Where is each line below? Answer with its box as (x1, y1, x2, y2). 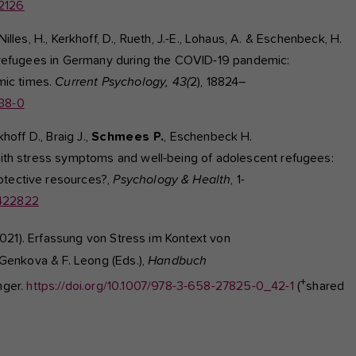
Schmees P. (91, 130, 164, 144)
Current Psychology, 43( (55, 75, 191, 89)
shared (306, 280, 345, 293)
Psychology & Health (113, 173, 231, 187)
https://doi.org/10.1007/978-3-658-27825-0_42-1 (26, 280, 294, 293)
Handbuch (148, 253, 207, 267)
